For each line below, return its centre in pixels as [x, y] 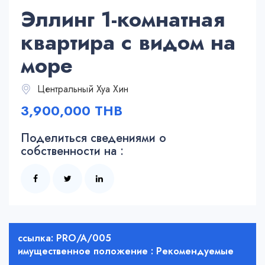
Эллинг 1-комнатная [123, 20]
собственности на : [72, 151]
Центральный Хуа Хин [81, 89]
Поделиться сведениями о [93, 138]
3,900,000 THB [72, 111]
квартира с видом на [128, 43]
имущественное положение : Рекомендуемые [126, 251]
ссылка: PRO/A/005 [64, 238]
